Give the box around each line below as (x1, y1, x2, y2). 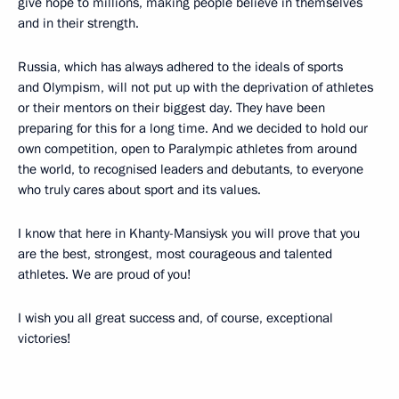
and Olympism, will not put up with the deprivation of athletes (18, 78, 373, 96)
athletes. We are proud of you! (18, 265, 191, 283)
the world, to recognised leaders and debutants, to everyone (18, 160, 363, 178)
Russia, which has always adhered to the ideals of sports (18, 58, 343, 76)
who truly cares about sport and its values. (18, 181, 261, 199)
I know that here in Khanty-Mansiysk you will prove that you (18, 224, 360, 242)
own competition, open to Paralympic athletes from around (18, 140, 357, 158)
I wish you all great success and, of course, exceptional (18, 309, 333, 327)
